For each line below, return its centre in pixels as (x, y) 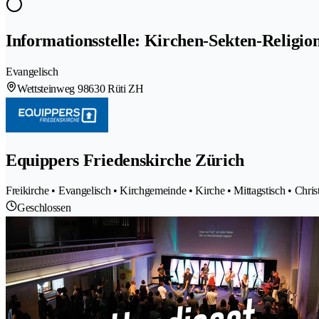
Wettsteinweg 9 (50, 88)
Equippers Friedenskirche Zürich (125, 160)
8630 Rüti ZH (113, 88)
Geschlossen (44, 208)
